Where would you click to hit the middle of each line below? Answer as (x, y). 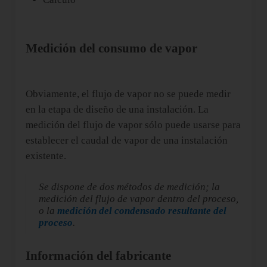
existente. (46, 156)
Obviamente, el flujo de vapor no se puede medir (128, 94)
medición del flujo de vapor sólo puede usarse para (133, 125)
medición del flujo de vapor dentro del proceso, (139, 199)
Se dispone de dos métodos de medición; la (130, 187)
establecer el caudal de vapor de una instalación (126, 141)
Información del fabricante (98, 256)
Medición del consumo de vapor (111, 49)
